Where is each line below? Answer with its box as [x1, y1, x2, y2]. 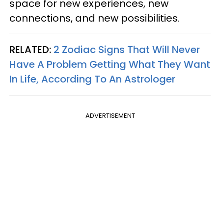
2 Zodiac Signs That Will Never [54, 42, 200, 56]
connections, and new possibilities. [9, 11, 180, 25]
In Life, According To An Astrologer [9, 72, 175, 86]
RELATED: [9, 42, 54, 56]
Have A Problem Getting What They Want [9, 57, 210, 71]
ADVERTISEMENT [85, 110, 135, 120]
